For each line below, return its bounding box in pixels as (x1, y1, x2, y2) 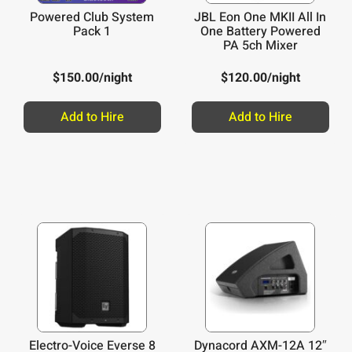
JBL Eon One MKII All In (194, 7, 326, 27)
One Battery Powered (200, 21, 321, 41)
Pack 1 (73, 21, 111, 41)
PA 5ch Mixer (222, 35, 298, 55)
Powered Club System (30, 7, 154, 27)
